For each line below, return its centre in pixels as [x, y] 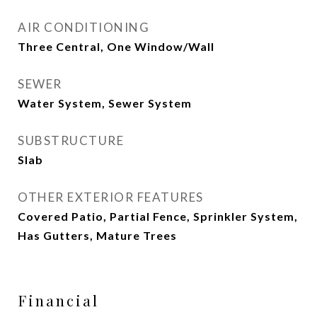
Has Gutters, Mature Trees [97, 235]
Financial [58, 300]
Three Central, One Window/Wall [116, 46]
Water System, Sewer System [105, 103]
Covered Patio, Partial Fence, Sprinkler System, [158, 216]
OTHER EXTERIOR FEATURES [111, 197]
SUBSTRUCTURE [71, 140]
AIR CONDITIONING [83, 27]
